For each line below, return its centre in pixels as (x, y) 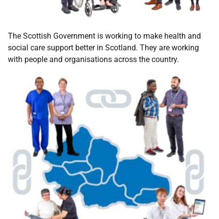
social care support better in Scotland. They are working (103, 47)
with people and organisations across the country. (93, 59)
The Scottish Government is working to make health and (104, 36)
